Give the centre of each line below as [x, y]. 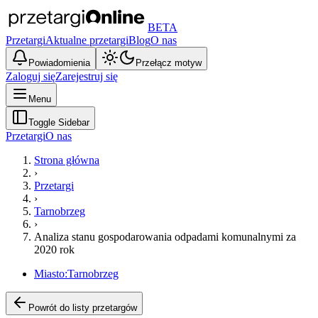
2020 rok [54, 250]
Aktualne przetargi [87, 40]
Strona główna [67, 160]
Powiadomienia [59, 63]
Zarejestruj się [87, 76]
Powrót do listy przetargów [83, 308]
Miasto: [51, 274]
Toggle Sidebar [59, 122]
